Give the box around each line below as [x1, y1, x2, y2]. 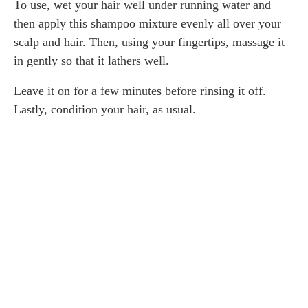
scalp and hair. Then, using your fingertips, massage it [14, 35, 285, 49]
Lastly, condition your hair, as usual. [14, 102, 196, 116]
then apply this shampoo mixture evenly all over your [14, 16, 281, 30]
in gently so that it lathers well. [14, 54, 169, 67]
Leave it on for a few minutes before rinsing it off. [14, 84, 266, 98]
